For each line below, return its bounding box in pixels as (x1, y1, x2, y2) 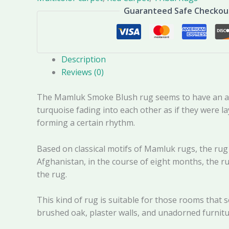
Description (61, 54, 106, 65)
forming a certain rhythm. (37, 117, 135, 129)
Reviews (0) (61, 66, 104, 78)
